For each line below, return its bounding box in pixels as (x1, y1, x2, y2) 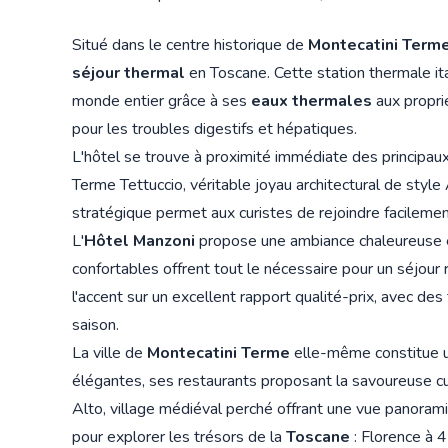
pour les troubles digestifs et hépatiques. (72, 117, 357, 140)
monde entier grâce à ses (72, 89, 251, 112)
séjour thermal (72, 61, 185, 84)
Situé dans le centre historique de (72, 33, 308, 56)
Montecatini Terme (147, 341, 290, 364)
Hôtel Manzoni (84, 229, 195, 252)
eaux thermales (251, 89, 372, 112)
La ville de (72, 341, 147, 364)
